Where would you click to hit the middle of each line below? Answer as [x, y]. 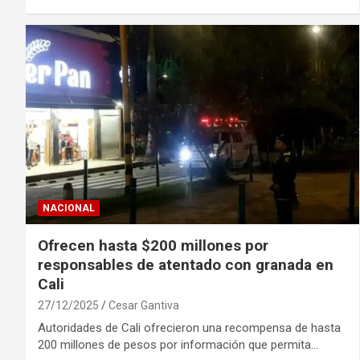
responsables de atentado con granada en [186, 265]
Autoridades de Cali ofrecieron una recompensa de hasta [189, 328]
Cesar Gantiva [144, 306]
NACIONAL [69, 209]
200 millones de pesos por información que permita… [178, 345]
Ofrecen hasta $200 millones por [153, 246]
